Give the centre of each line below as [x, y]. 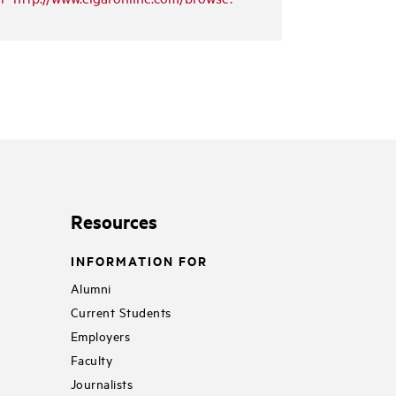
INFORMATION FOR [139, 260]
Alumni [91, 288]
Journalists [102, 384]
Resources [114, 221]
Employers [100, 336]
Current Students [121, 312]
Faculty [91, 360]
